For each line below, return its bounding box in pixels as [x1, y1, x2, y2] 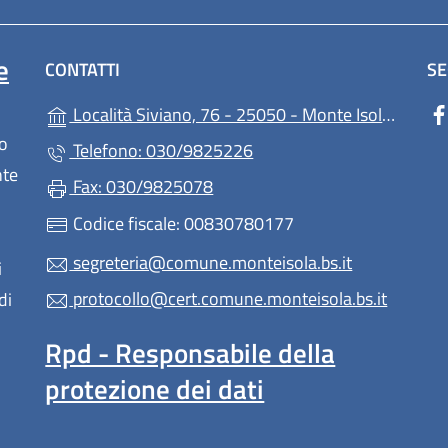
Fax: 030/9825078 [69, 173, 214, 201]
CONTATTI [45, 56, 121, 84]
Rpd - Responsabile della [45, 332, 336, 375]
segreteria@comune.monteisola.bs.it [69, 249, 353, 277]
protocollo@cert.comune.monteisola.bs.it [69, 285, 388, 313]
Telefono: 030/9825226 [69, 137, 254, 165]
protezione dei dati [45, 368, 265, 411]
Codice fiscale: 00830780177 [69, 209, 295, 237]
